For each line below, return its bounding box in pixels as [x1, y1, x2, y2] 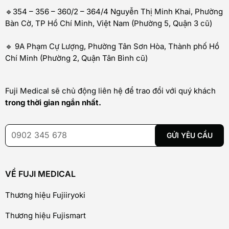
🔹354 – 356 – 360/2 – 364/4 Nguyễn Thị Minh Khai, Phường [5, 7, 223, 17]
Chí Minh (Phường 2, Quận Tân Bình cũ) [5, 53, 148, 63]
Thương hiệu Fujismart [5, 210, 86, 220]
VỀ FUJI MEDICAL [5, 168, 76, 179]
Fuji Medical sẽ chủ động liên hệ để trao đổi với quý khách [5, 85, 216, 96]
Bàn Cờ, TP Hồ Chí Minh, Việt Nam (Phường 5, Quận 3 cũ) [5, 18, 212, 29]
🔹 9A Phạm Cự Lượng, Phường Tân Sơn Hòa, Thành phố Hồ [5, 41, 219, 51]
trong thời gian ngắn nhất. [5, 97, 101, 107]
